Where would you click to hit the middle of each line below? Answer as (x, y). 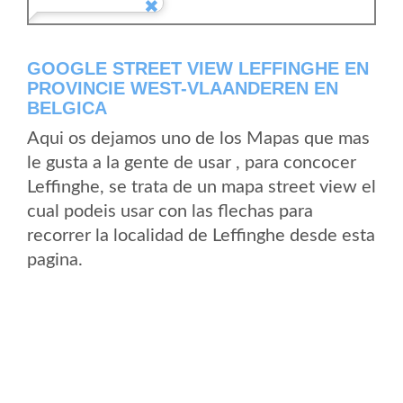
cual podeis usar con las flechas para (170, 211)
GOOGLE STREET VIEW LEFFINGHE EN (198, 68)
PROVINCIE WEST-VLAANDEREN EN (183, 88)
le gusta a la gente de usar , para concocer (192, 163)
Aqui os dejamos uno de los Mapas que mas (198, 139)
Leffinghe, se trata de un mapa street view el (201, 187)
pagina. (55, 260)
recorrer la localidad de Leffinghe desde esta (201, 236)
